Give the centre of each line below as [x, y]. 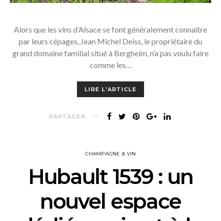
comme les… [110, 65]
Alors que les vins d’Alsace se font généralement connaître [110, 29]
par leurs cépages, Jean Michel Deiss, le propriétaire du [110, 41]
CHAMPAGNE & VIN [110, 153]
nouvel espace [110, 201]
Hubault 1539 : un [110, 176]
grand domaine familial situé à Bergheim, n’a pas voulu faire [110, 53]
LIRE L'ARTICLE [110, 89]
